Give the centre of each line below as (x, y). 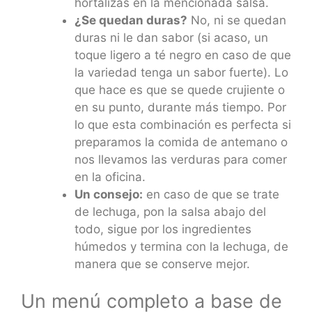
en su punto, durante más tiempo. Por (180, 107)
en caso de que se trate (211, 194)
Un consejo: (108, 194)
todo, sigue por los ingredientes (163, 229)
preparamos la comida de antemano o (181, 142)
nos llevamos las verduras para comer (180, 159)
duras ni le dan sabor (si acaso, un (171, 37)
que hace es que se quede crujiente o (179, 89)
